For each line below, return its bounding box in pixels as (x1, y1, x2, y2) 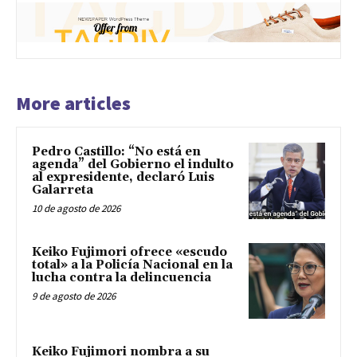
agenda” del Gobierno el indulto (32, 157, 233, 173)
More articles (16, 91, 131, 116)
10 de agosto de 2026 (32, 202, 120, 216)
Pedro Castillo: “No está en (32, 144, 201, 160)
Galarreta (32, 182, 93, 198)
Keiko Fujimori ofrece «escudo (32, 244, 227, 260)
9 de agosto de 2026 (32, 288, 116, 303)
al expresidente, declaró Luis (32, 170, 214, 186)
